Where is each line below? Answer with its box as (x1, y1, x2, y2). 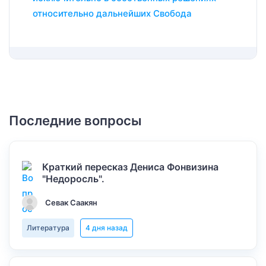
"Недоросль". (42, 173, 105, 185)
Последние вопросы (9, 113, 142, 128)
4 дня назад (85, 223, 128, 232)
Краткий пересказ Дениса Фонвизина (42, 161, 219, 173)
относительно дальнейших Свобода (33, 8, 192, 19)
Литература (27, 223, 69, 232)
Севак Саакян (45, 198, 97, 207)
